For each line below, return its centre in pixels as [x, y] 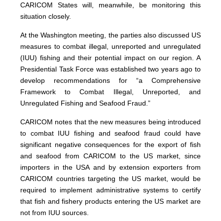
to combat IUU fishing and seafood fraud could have [110, 133]
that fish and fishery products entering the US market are [110, 202]
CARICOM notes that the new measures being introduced [110, 122]
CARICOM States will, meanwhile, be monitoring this [110, 5]
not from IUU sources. [55, 213]
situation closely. [46, 17]
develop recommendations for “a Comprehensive [110, 81]
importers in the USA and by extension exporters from [110, 167]
